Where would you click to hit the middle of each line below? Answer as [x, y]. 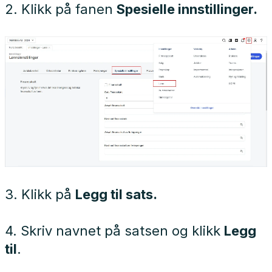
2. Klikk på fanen [61, 9]
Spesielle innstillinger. [187, 9]
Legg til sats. [116, 194]
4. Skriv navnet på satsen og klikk [114, 230]
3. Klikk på [40, 194]
